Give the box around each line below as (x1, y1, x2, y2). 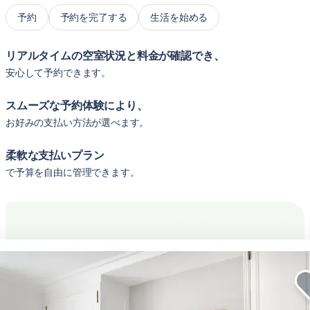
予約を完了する (60, 12, 127, 23)
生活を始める (150, 12, 208, 23)
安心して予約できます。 (6, 67, 111, 78)
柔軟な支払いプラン (6, 149, 104, 161)
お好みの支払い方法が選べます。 (6, 117, 149, 128)
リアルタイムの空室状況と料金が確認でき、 (6, 50, 225, 62)
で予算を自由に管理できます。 (6, 167, 140, 178)
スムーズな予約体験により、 (6, 100, 148, 111)
